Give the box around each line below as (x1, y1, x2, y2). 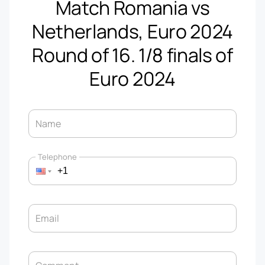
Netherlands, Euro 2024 (32, 18, 233, 45)
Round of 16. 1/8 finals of (32, 42, 233, 69)
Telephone (38, 151, 77, 163)
